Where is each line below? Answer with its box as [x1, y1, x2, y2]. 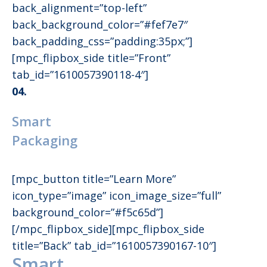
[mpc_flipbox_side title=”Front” [12, 51, 170, 66]
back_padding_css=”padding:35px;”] [12, 34, 193, 49]
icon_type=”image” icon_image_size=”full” [12, 188, 221, 203]
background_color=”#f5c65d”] [12, 205, 163, 220]
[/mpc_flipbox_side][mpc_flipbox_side [12, 222, 204, 237]
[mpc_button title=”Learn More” [12, 172, 176, 187]
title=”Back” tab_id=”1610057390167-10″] [12, 238, 216, 253]
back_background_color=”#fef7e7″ [12, 17, 188, 32]
